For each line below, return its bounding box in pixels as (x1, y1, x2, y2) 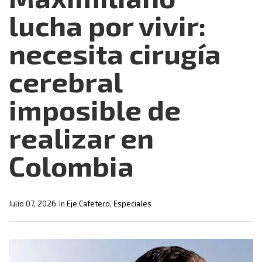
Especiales (113, 199, 151, 209)
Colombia (9, 149, 134, 183)
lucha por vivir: (9, 8, 206, 43)
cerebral (9, 64, 122, 99)
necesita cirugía (9, 36, 221, 71)
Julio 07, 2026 (9, 199, 56, 209)
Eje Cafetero (67, 199, 110, 209)
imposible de (9, 92, 181, 127)
